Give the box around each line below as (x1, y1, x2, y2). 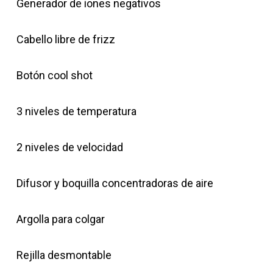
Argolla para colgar (16, 213, 105, 226)
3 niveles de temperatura (16, 105, 136, 118)
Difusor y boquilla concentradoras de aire (16, 177, 213, 190)
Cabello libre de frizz (16, 33, 115, 46)
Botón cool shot (16, 69, 93, 82)
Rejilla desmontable (16, 249, 112, 262)
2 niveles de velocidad (16, 141, 123, 154)
